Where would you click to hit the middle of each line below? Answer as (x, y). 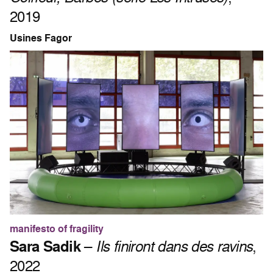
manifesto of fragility (57, 229)
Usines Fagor (41, 38)
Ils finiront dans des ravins (174, 246)
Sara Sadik (45, 246)
